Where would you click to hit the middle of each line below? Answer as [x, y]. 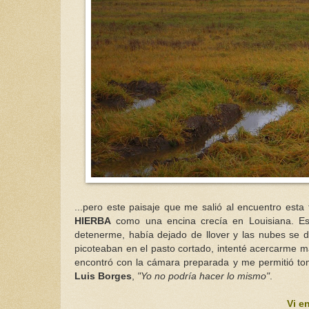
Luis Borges [103, 276]
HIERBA [93, 221]
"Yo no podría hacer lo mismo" [203, 276]
